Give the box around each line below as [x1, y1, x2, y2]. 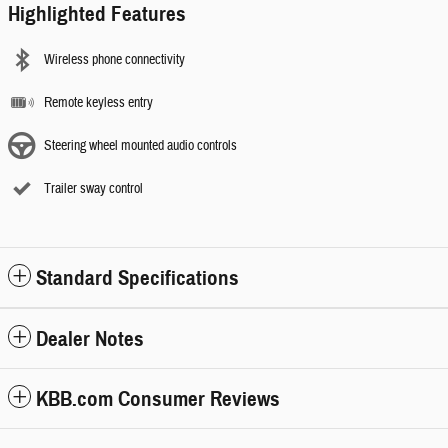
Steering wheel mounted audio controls [44, 137, 237, 155]
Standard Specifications [36, 265, 239, 291]
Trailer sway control [44, 180, 143, 198]
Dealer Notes [36, 326, 144, 352]
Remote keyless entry [44, 94, 153, 112]
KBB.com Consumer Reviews [36, 386, 280, 412]
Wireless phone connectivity [44, 51, 185, 69]
